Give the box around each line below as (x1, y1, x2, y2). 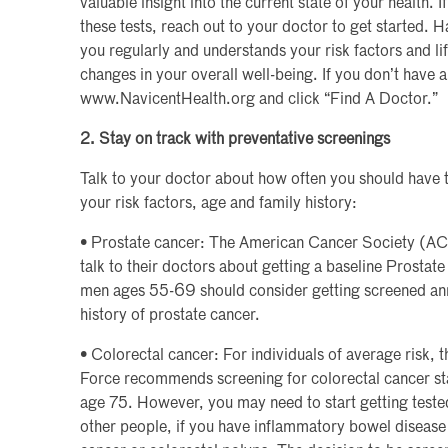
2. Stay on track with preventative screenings (80, 132, 390, 148)
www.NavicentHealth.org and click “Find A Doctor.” (80, 92, 438, 108)
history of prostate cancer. (80, 308, 260, 324)
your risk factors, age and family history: (80, 196, 357, 212)
